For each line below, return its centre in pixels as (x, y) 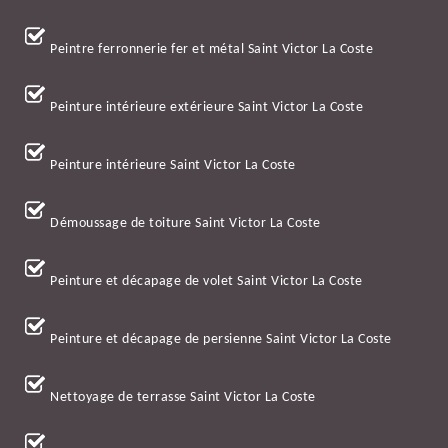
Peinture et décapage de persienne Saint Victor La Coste (221, 340)
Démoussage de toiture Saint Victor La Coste (185, 224)
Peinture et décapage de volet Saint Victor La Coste (206, 282)
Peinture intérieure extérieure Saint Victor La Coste (206, 108)
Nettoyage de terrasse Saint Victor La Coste (183, 398)
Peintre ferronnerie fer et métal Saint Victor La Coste (211, 50)
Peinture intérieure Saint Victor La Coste (173, 166)
